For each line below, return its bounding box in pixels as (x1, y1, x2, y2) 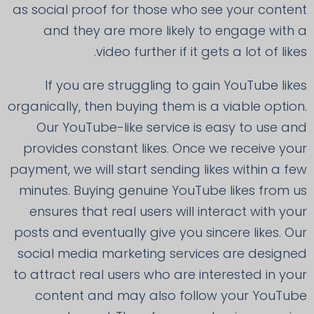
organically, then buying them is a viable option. (8, 97, 307, 116)
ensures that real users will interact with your (29, 203, 307, 221)
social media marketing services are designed (18, 245, 307, 263)
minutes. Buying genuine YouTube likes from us (19, 182, 307, 200)
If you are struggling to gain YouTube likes (45, 76, 307, 95)
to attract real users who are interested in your (13, 266, 307, 284)
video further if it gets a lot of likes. (96, 43, 307, 61)
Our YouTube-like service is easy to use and (36, 118, 307, 137)
